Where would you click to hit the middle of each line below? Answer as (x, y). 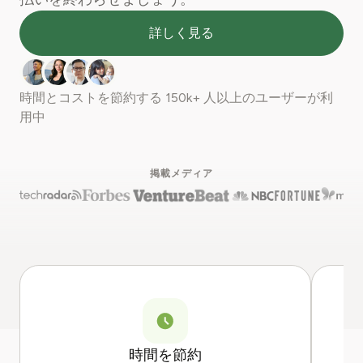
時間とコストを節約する (92, 98)
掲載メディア (181, 173)
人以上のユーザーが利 (267, 98)
